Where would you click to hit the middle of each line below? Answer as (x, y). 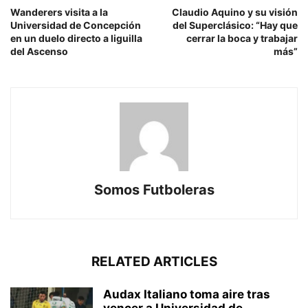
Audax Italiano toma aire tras (187, 294)
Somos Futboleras (154, 189)
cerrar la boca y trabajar (242, 38)
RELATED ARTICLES (154, 261)
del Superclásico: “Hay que (235, 25)
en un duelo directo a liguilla (76, 38)
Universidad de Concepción (76, 25)
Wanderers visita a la (59, 12)
